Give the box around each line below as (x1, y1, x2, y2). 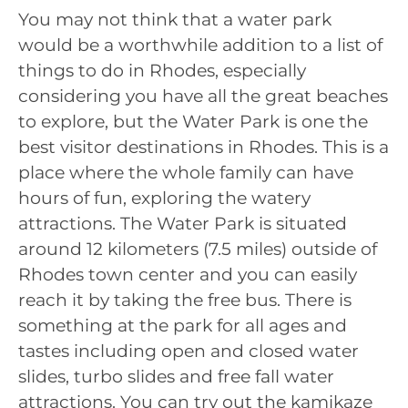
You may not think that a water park (18, 8, 331, 30)
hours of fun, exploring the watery (18, 187, 311, 209)
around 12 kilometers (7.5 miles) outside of (18, 238, 377, 260)
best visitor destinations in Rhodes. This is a (18, 136, 389, 158)
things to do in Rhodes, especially (18, 59, 306, 81)
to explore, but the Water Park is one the (18, 110, 368, 132)
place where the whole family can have (18, 161, 353, 183)
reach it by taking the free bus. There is (18, 289, 352, 311)
